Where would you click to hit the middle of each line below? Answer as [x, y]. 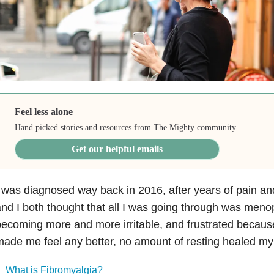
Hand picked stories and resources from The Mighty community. [127, 127]
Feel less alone [44, 111]
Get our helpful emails [117, 149]
